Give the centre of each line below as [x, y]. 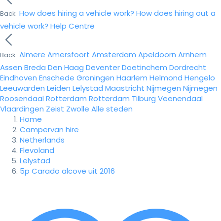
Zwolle [78, 109]
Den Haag [66, 67]
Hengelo [200, 78]
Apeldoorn [157, 55]
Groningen [95, 78]
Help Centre [73, 26]
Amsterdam [114, 55]
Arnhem [192, 55]
